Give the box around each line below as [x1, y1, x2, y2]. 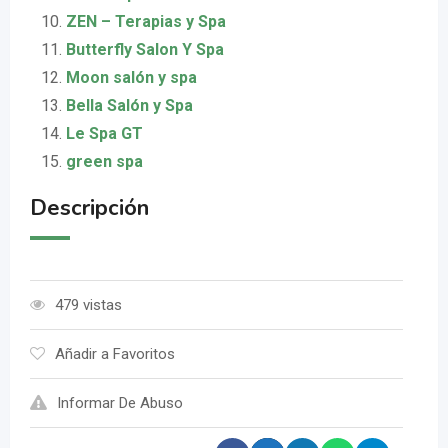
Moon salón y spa [66, 68, 197, 88]
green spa [66, 152, 143, 172]
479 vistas [55, 296, 122, 315]
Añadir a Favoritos [55, 345, 175, 364]
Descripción [30, 193, 149, 224]
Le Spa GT [66, 124, 143, 144]
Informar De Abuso [57, 394, 183, 413]
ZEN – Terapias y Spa [66, 12, 226, 32]
